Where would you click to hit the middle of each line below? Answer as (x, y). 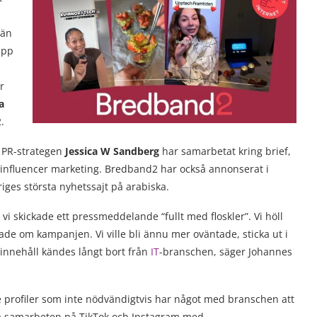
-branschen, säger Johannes (226, 252)
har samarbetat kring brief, (225, 151)
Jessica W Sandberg (112, 151)
